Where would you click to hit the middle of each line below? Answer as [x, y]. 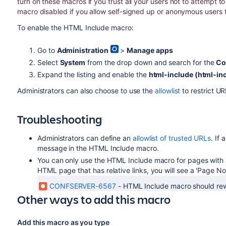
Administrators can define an [85, 138]
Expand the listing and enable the [93, 74]
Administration [82, 50]
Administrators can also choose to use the [86, 90]
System [73, 62]
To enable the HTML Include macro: [75, 27]
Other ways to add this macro [94, 199]
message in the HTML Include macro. [98, 148]
